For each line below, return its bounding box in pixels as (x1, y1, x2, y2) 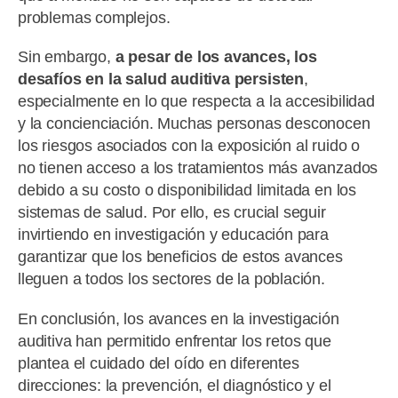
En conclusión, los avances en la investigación (18, 309, 339, 328)
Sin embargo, (18, 48, 115, 67)
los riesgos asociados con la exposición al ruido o (18, 137, 361, 155)
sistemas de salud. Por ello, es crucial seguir (18, 203, 326, 222)
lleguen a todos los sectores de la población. (18, 270, 325, 289)
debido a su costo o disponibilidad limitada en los (18, 181, 357, 200)
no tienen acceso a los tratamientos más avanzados (18, 159, 378, 178)
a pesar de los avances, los (115, 48, 317, 67)
